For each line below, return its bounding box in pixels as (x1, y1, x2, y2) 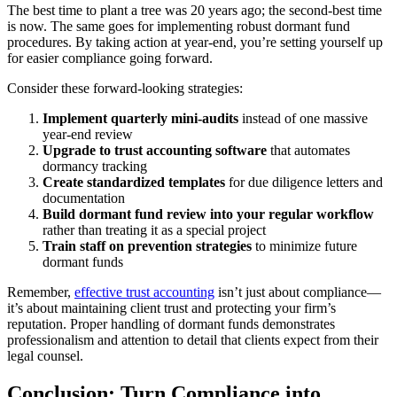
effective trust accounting (74, 284, 214, 300)
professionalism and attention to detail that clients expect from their (7, 331, 378, 347)
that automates (267, 142, 350, 158)
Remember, (7, 284, 74, 300)
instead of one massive (238, 110, 368, 126)
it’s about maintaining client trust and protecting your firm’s (7, 300, 336, 315)
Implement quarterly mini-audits (43, 110, 238, 126)
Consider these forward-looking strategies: (7, 80, 243, 96)
